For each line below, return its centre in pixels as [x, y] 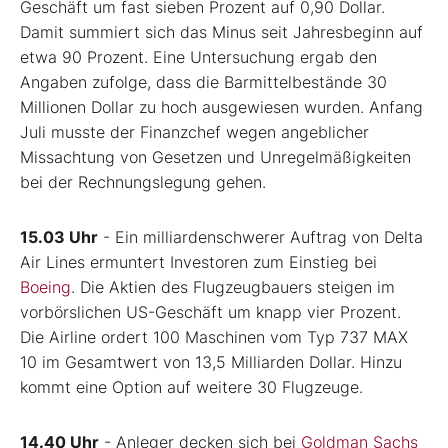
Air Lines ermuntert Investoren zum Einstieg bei [198, 262]
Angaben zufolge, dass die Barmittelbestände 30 [203, 82]
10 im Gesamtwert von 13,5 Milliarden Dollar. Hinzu [211, 362]
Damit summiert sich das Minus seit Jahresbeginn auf [221, 32]
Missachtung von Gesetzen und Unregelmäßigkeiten [215, 157]
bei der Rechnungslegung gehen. [143, 182]
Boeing [45, 287]
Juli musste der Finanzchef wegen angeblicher [194, 132]
